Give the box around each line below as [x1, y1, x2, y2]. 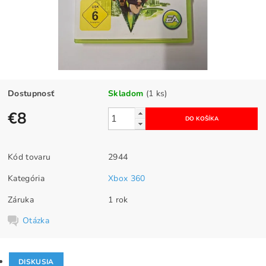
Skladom [108, 88, 144, 100]
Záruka [8, 194, 34, 206]
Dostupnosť [8, 88, 55, 100]
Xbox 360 [108, 173, 145, 185]
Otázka [23, 215, 50, 227]
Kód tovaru [8, 151, 51, 163]
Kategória [8, 173, 45, 185]
